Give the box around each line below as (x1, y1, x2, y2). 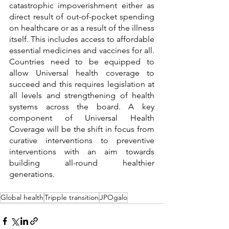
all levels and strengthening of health (9, 90, 154, 101)
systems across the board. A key (9, 102, 154, 112)
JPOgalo (100, 193, 127, 202)
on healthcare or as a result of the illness (9, 23, 154, 33)
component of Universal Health (9, 113, 154, 123)
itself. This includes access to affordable (9, 34, 154, 44)
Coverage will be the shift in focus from (9, 124, 154, 134)
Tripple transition (44, 193, 99, 202)
